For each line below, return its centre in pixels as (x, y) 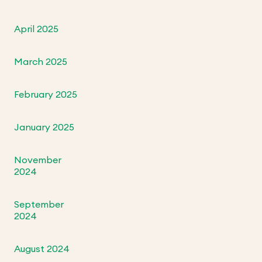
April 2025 (37, 30)
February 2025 (46, 95)
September (39, 205)
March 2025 (41, 62)
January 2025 (44, 128)
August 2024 (42, 249)
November (38, 161)
